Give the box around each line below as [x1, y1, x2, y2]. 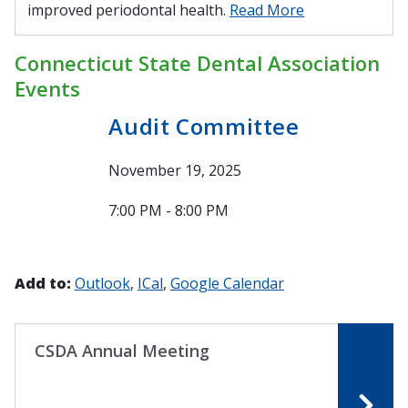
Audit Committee [108, 110, 300, 141]
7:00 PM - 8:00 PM [108, 199, 229, 220]
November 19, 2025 [108, 159, 242, 180]
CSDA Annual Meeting [34, 339, 209, 362]
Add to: [15, 272, 71, 293]
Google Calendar [170, 272, 284, 293]
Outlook [75, 272, 130, 293]
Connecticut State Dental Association [15, 48, 380, 76]
